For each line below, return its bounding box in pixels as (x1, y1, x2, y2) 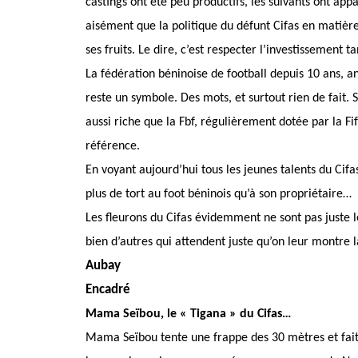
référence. (86, 140, 140, 153)
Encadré (86, 283, 130, 297)
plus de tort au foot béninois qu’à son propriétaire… (86, 188, 352, 201)
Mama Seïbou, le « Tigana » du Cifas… (86, 308, 291, 321)
